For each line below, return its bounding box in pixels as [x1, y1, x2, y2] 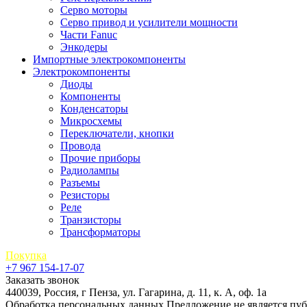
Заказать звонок [5, 274, 79, 286]
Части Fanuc [60, 29, 117, 40]
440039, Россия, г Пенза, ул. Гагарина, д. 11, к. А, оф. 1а [5, 286, 267, 298]
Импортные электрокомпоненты [33, 53, 186, 65]
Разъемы [60, 177, 100, 188]
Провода [60, 140, 101, 151]
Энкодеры [60, 41, 108, 53]
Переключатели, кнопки [60, 127, 174, 139]
